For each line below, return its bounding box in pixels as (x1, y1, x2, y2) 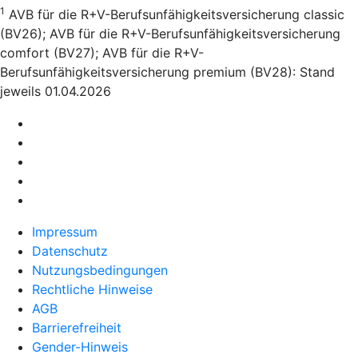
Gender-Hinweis (32, 338, 128, 355)
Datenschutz (32, 242, 108, 259)
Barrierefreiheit (32, 319, 121, 336)
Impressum (32, 223, 97, 240)
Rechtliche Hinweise (32, 280, 153, 297)
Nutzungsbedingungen (32, 261, 168, 278)
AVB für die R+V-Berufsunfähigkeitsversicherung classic (5, 6, 344, 22)
